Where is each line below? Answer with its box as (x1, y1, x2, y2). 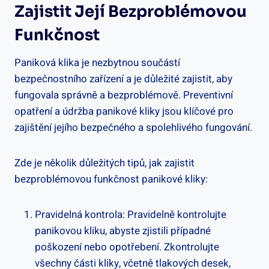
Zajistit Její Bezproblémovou (14, 1, 247, 22)
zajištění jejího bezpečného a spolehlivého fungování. (14, 119, 252, 135)
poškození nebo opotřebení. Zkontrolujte (35, 239, 219, 255)
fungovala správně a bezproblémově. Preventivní (14, 87, 233, 103)
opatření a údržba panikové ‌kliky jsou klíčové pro (14, 103, 234, 119)
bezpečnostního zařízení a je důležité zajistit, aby (14, 71, 232, 86)
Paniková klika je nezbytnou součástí (14, 55, 180, 70)
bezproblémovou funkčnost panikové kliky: (14, 171, 208, 187)
